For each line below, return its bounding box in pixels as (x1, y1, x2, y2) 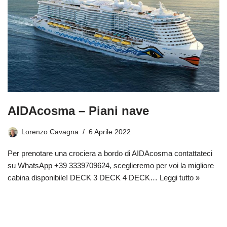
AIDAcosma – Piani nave (8, 104, 149, 118)
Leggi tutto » (160, 173, 200, 182)
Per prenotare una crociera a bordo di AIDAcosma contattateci (8, 149, 212, 158)
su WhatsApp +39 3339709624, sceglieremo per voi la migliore (8, 161, 214, 170)
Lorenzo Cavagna (21, 128, 79, 136)
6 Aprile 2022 (89, 128, 131, 136)
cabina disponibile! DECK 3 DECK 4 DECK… (8, 173, 160, 182)
